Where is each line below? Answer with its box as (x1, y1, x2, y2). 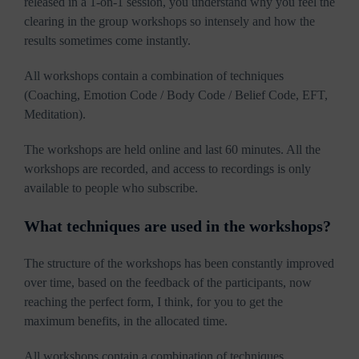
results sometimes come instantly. (24, 34, 191, 48)
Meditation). (24, 107, 86, 122)
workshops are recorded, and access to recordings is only (24, 162, 311, 176)
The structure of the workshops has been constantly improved (24, 256, 334, 271)
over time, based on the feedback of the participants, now (24, 276, 312, 290)
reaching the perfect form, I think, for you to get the (24, 295, 283, 309)
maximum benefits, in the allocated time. (24, 314, 228, 329)
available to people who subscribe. (24, 181, 198, 196)
